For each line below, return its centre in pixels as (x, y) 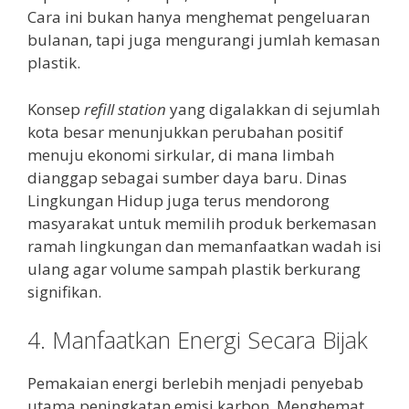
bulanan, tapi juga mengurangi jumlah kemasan (204, 40)
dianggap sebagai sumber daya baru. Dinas (187, 177)
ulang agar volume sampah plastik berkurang (194, 268)
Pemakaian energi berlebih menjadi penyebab (195, 383)
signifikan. (64, 291)
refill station (125, 109)
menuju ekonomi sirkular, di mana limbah (181, 154)
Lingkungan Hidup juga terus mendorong (178, 200)
